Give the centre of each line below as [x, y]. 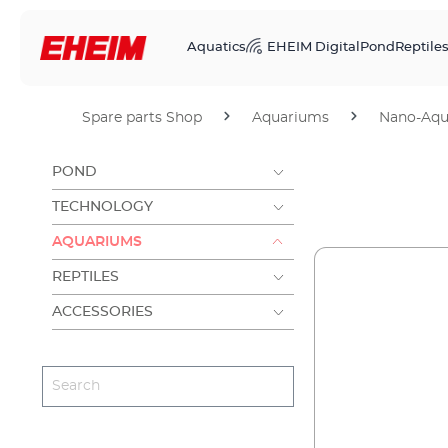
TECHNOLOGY [102, 207]
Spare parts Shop [142, 118]
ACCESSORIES [102, 312]
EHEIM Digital [313, 47]
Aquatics [216, 47]
